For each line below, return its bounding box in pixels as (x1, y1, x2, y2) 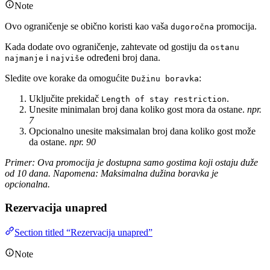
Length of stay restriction (101, 95, 227, 104)
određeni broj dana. (84, 52, 160, 63)
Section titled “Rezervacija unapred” (14, 227, 152, 237)
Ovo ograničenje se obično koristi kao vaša (5, 21, 171, 32)
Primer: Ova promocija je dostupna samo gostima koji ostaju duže (5, 157, 258, 168)
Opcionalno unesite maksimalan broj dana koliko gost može (29, 126, 256, 137)
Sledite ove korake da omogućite (5, 73, 131, 84)
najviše (51, 54, 84, 63)
